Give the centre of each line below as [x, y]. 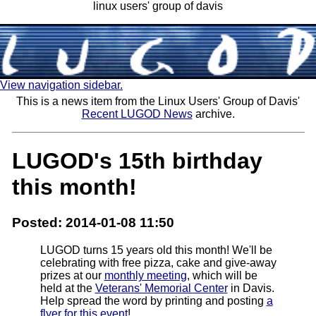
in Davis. [251, 288]
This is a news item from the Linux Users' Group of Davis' [158, 102]
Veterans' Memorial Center [161, 288]
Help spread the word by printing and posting [153, 300]
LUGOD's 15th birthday [137, 160]
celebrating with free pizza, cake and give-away [158, 262]
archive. [213, 114]
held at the [67, 288]
